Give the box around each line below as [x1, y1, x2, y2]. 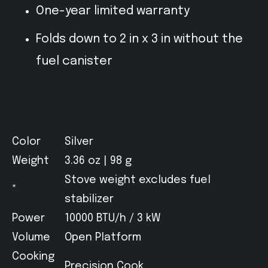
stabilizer [65, 194, 114, 205]
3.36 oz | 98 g [65, 156, 132, 166]
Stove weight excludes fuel [65, 175, 211, 185]
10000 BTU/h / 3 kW [65, 213, 161, 224]
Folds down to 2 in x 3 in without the [36, 33, 243, 45]
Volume [12, 232, 50, 243]
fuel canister [36, 55, 112, 68]
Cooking [12, 251, 54, 262]
